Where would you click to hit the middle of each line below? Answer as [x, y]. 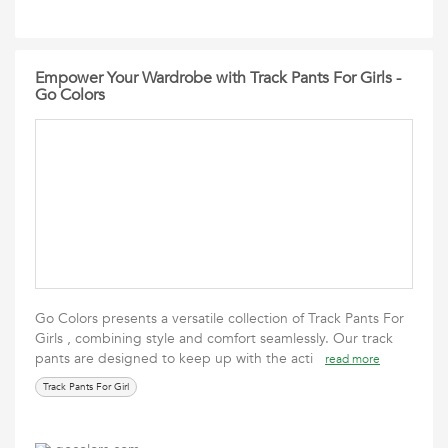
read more [352, 359]
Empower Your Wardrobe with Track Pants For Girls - [218, 78]
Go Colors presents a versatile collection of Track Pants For [219, 318]
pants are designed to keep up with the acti [180, 358]
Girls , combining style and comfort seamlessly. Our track [214, 338]
